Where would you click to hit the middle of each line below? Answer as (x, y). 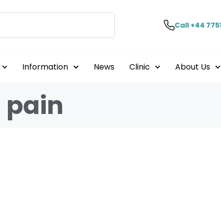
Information (45, 67)
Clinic (139, 67)
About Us (192, 67)
